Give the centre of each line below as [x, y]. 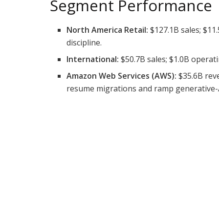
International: [93, 59]
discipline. [84, 43]
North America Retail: [108, 30]
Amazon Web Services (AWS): [122, 76]
